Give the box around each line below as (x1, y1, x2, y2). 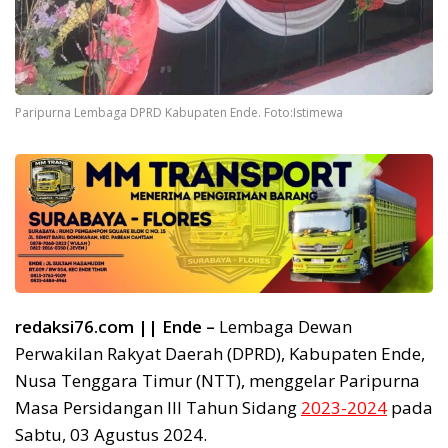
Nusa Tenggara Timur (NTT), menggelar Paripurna (15, 369, 420, 393)
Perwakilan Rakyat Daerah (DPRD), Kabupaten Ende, (15, 342, 425, 366)
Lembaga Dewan (215, 315, 352, 339)
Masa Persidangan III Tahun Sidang (15, 396, 301, 420)
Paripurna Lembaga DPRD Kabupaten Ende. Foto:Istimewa (15, 103, 343, 121)
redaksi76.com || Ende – (15, 315, 215, 339)
